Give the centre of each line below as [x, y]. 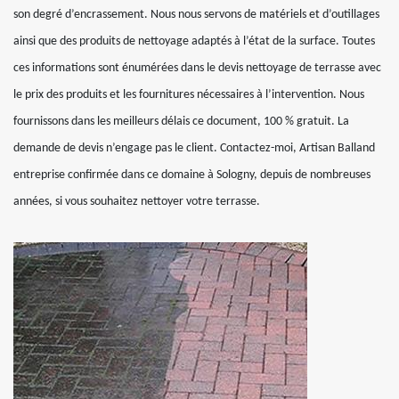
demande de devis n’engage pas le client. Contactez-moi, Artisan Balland [194, 148]
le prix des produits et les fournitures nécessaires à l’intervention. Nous [189, 95]
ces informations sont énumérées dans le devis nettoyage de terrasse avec [197, 68]
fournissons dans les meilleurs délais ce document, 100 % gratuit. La [181, 122]
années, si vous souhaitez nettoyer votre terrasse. [137, 202]
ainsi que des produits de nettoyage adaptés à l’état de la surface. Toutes [194, 41]
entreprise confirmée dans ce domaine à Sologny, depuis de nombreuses [192, 175]
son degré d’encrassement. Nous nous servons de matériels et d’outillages [196, 15]
